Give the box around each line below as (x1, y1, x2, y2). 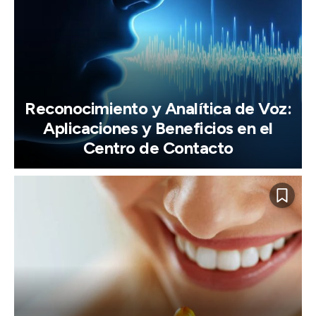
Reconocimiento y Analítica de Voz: (25, 98, 291, 119)
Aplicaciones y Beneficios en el (43, 118, 273, 139)
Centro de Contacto (83, 138, 233, 159)
